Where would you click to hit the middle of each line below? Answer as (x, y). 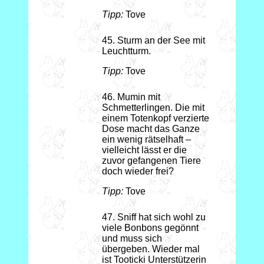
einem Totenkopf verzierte (155, 118)
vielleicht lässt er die (144, 150)
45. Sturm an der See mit (153, 41)
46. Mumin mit (131, 97)
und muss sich (132, 239)
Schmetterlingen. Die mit (153, 108)
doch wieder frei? (138, 171)
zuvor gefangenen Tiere (151, 161)
